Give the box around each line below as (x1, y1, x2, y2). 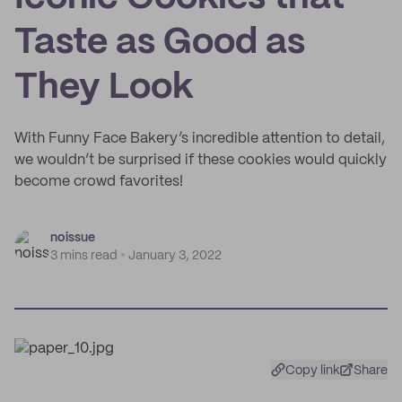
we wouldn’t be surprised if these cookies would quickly (14, 153, 387, 167)
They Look (14, 71, 193, 105)
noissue (50, 232, 95, 244)
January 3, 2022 (128, 249, 222, 262)
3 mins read (50, 249, 118, 262)
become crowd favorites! (14, 175, 183, 188)
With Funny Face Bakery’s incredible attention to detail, (14, 132, 385, 145)
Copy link (285, 364, 340, 377)
